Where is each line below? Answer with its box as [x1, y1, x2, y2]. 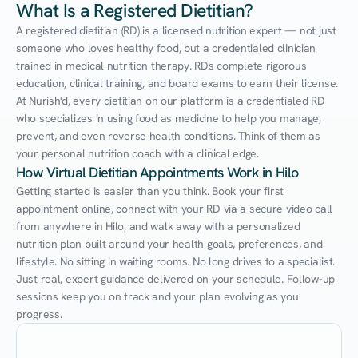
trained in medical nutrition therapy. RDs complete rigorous [16, 58, 307, 73]
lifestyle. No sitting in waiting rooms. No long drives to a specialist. [16, 254, 336, 268]
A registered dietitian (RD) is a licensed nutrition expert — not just [16, 23, 336, 38]
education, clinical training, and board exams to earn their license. [16, 76, 338, 90]
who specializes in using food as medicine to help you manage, [16, 111, 321, 125]
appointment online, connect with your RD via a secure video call [16, 201, 333, 216]
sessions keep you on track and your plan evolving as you [16, 289, 299, 304]
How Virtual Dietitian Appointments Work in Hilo [16, 163, 299, 181]
